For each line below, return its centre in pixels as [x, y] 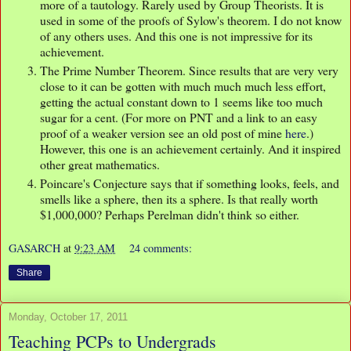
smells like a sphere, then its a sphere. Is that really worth [179, 198]
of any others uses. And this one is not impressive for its [176, 35]
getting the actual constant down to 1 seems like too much [181, 101]
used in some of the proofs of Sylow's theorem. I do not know [191, 20]
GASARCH [34, 248]
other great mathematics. [100, 164]
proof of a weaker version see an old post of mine [163, 132]
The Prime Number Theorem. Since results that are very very [189, 70]
